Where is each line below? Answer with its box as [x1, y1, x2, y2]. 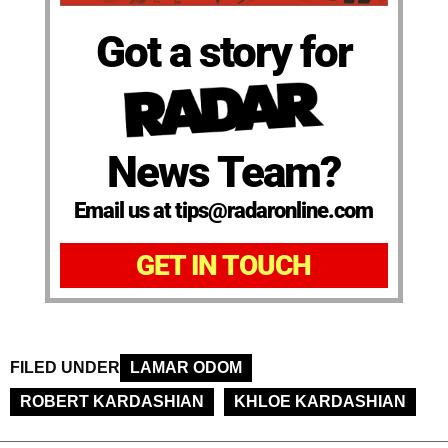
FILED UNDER [10, 359, 120, 377]
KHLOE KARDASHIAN [234, 393, 406, 411]
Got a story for [95, 25, 352, 78]
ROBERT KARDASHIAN [20, 393, 204, 411]
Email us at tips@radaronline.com [74, 198, 374, 224]
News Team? [107, 146, 341, 199]
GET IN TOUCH [136, 249, 312, 283]
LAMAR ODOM [130, 359, 242, 377]
